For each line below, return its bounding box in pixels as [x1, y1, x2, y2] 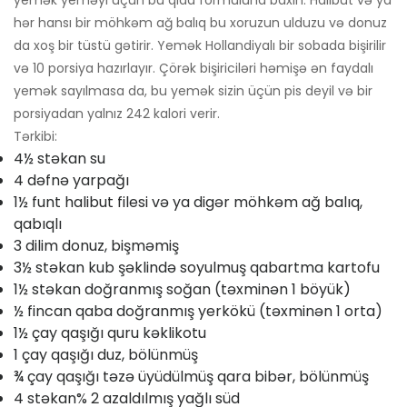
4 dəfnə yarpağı [14, 170, 129, 192]
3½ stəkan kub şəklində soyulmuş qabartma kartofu [14, 257, 380, 279]
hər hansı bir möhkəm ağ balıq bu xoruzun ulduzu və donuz [14, 14, 387, 33]
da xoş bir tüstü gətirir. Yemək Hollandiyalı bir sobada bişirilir [14, 36, 386, 55]
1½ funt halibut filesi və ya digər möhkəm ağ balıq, [14, 192, 362, 213]
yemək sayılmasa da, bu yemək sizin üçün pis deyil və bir [14, 82, 372, 101]
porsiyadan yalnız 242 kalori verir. [14, 104, 220, 124]
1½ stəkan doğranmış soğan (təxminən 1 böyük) [14, 279, 351, 301]
